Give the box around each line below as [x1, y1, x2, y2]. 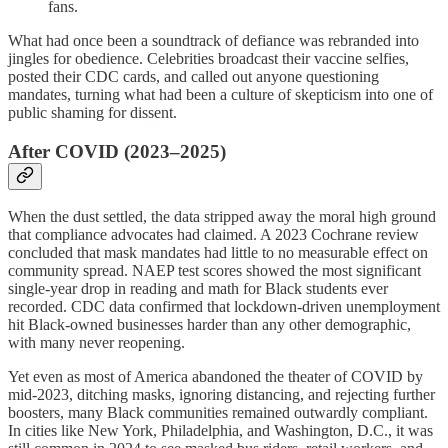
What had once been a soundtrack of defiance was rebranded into [8, 31, 419, 49]
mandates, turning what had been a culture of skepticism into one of [8, 85, 433, 103]
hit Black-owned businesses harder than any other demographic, [8, 316, 411, 334]
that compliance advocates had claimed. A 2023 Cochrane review [8, 226, 419, 244]
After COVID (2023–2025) [8, 140, 226, 162]
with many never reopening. [8, 334, 185, 352]
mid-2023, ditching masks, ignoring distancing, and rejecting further [8, 386, 435, 404]
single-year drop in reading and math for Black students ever [8, 280, 388, 298]
